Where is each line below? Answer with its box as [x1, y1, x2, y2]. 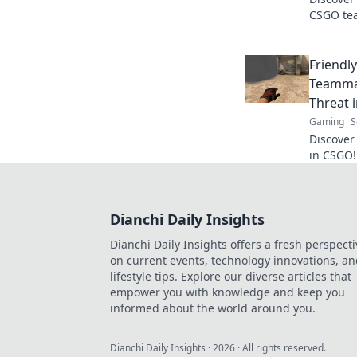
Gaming [309, 115, 344, 128]
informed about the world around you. [110, 300, 316, 316]
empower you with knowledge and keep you [110, 284, 345, 300]
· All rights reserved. [235, 341, 326, 355]
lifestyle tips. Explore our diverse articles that [110, 269, 351, 284]
